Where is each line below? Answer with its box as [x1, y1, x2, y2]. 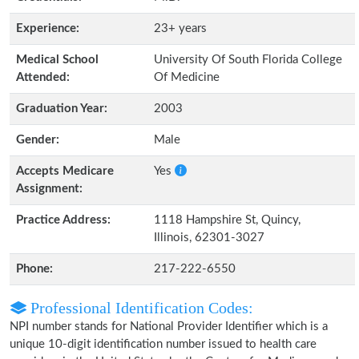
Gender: [16, 134, 59, 146]
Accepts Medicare [16, 165, 114, 177]
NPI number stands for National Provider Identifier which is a [10, 321, 328, 333]
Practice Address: [16, 214, 111, 226]
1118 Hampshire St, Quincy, [154, 214, 301, 226]
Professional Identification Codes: [26, 299, 253, 317]
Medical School [16, 54, 99, 66]
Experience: [16, 22, 79, 34]
